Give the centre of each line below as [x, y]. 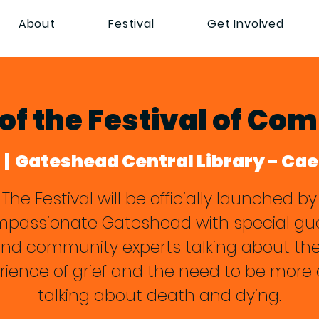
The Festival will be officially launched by [159, 199]
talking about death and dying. [159, 296]
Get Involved [246, 24]
